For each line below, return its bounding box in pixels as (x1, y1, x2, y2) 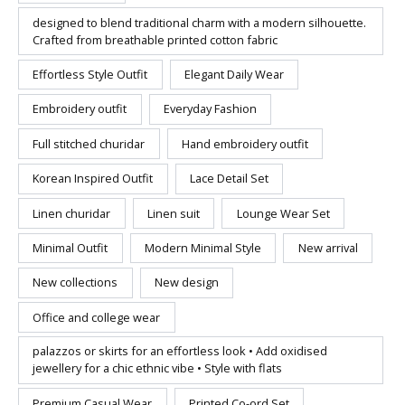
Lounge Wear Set (236, 204, 330, 221)
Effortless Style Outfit (33, 65, 148, 82)
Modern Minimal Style (145, 239, 262, 256)
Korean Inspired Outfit (33, 170, 154, 187)
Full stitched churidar (33, 135, 146, 152)
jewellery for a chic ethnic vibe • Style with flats (33, 360, 283, 377)
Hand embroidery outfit (182, 135, 309, 152)
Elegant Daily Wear (184, 65, 285, 82)
